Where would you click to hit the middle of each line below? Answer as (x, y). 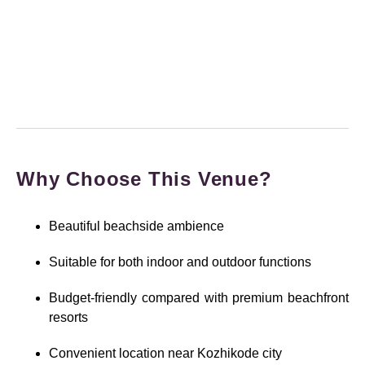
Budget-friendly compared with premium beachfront (199, 298)
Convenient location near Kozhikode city (165, 354)
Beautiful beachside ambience (136, 226)
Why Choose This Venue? (144, 179)
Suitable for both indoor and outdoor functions (180, 262)
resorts (68, 318)
